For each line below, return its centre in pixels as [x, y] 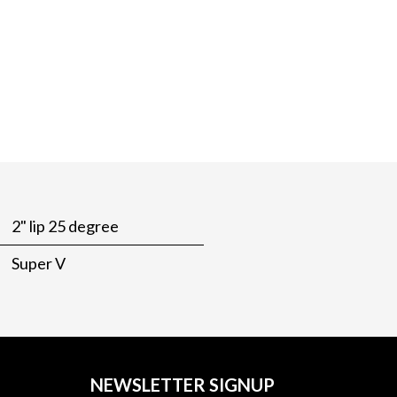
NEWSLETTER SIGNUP [183, 385]
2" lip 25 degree [65, 226]
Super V [39, 263]
